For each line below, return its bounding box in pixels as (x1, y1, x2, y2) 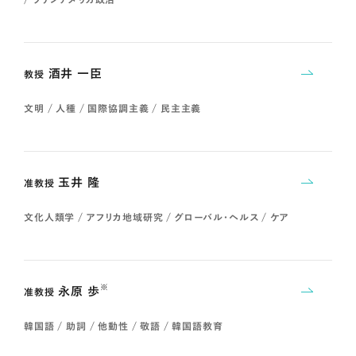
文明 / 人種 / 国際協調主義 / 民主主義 (24, 103, 202, 113)
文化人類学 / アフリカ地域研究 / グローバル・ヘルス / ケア (24, 211, 289, 222)
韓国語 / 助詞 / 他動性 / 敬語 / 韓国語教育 (24, 320, 223, 331)
